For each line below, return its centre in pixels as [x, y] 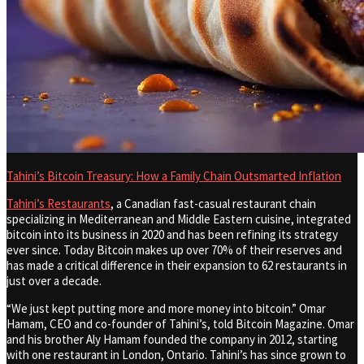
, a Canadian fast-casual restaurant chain [213, 204]
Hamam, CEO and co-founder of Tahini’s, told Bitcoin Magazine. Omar [180, 324]
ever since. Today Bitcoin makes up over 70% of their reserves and [174, 250]
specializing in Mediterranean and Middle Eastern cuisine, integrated [179, 219]
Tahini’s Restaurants [58, 204]
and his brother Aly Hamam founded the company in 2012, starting [172, 340]
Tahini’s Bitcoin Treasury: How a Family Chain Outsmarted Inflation [174, 176]
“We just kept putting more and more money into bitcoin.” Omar [166, 309]
